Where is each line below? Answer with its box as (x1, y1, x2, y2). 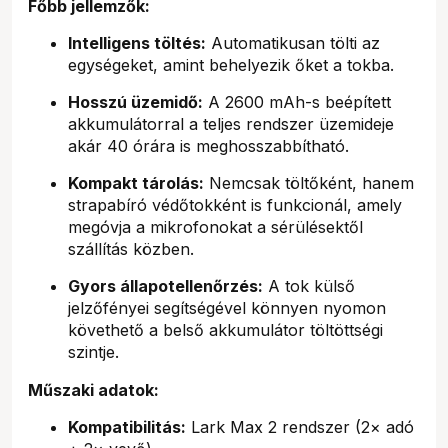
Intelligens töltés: (68, 32, 206, 53)
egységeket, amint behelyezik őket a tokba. (68, 54, 394, 75)
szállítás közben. (68, 238, 194, 259)
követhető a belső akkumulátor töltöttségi (68, 319, 383, 340)
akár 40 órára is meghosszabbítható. (68, 135, 349, 156)
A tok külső (263, 275, 355, 296)
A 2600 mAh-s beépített (203, 91, 391, 112)
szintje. (68, 341, 119, 362)
